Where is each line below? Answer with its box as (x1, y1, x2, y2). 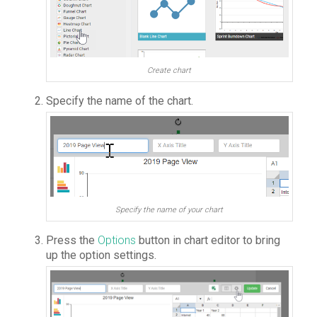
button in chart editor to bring (135, 234, 280, 248)
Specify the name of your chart (115, 205, 224, 215)
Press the (45, 234, 98, 248)
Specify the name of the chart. (45, 93, 193, 108)
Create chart (147, 65, 192, 75)
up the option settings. (45, 248, 156, 263)
